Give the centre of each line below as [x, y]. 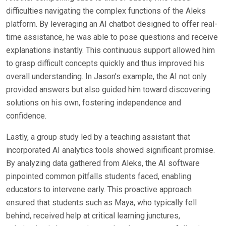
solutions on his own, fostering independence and [94, 103]
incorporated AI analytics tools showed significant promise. [110, 150]
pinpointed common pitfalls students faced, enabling [99, 176]
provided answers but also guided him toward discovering [108, 90]
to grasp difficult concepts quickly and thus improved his [105, 63]
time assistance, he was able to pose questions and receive [112, 37]
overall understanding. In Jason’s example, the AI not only [106, 76]
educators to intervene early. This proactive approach [99, 189]
